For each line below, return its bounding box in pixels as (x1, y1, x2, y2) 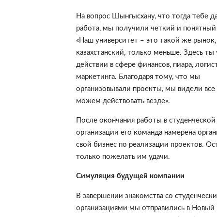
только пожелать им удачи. (76, 153, 170, 160)
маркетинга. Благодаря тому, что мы (76, 73, 200, 80)
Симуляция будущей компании (76, 172, 185, 180)
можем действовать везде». (76, 97, 170, 105)
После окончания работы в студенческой (76, 116, 216, 124)
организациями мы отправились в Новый (76, 204, 215, 212)
